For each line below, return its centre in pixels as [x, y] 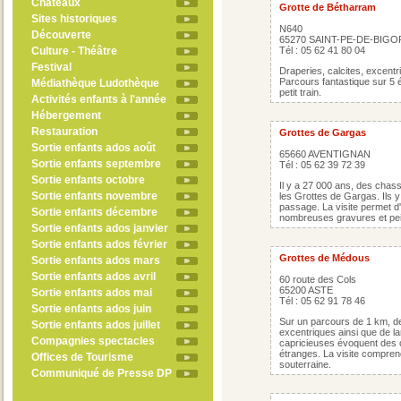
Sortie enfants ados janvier [99, 228]
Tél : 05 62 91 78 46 [322, 301]
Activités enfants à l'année [98, 99]
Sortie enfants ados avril [93, 277]
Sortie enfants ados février [99, 244]
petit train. [300, 92]
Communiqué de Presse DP [101, 373]
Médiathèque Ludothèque [95, 83]
